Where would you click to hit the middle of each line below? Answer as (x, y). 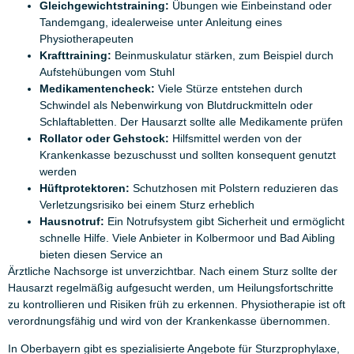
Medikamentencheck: (97, 88)
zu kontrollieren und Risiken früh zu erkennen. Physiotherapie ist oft (177, 304)
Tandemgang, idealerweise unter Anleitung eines (161, 22)
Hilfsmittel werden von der (235, 138)
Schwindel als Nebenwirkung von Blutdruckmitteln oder (176, 105)
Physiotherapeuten (87, 38)
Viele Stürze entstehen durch (229, 88)
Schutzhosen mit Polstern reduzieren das (234, 188)
